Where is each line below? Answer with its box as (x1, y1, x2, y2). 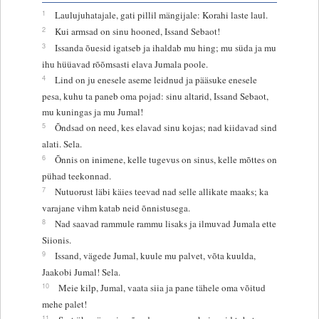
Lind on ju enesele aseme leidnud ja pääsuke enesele (54, 73, 257, 86)
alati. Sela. (41, 137, 82, 150)
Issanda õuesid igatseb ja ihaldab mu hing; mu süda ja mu (54, 41, 276, 54)
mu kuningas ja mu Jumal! (41, 105, 143, 118)
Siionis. (41, 233, 71, 246)
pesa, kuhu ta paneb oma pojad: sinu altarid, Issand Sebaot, (41, 89, 268, 103)
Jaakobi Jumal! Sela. (41, 265, 120, 278)
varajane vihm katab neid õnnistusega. (41, 201, 190, 214)
